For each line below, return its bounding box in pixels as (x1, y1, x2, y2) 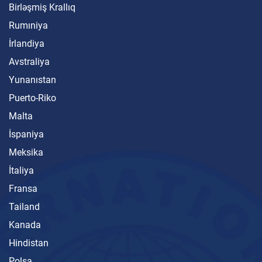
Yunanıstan (9, 74, 56, 85)
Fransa (9, 182, 37, 194)
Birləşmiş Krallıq (9, 1, 75, 13)
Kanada (9, 219, 41, 230)
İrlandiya (9, 37, 44, 49)
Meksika (9, 146, 43, 158)
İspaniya (9, 128, 44, 140)
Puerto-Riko (9, 92, 56, 104)
